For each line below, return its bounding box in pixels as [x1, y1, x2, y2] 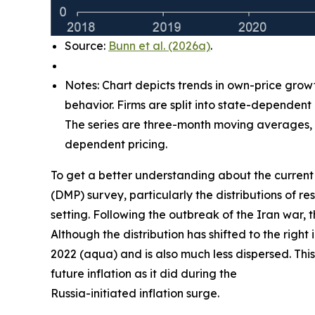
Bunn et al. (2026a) [108, 38, 210, 53]
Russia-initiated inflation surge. [51, 285, 219, 300]
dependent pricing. [65, 136, 167, 151]
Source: [65, 38, 108, 53]
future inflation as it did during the [51, 266, 237, 281]
